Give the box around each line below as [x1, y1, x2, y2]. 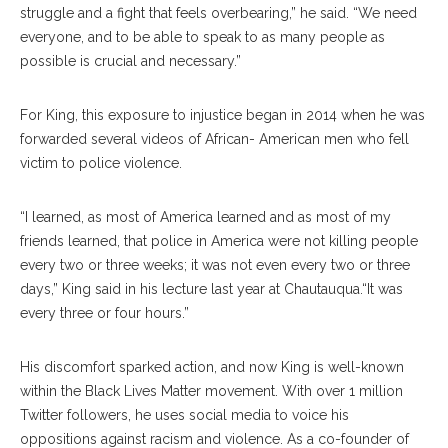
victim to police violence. [20, 155, 182, 171]
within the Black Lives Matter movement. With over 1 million [20, 383, 403, 399]
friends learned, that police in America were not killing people [20, 233, 418, 249]
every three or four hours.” [20, 305, 189, 321]
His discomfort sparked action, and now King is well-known [20, 359, 404, 375]
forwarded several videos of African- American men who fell [20, 131, 409, 147]
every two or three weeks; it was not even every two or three [20, 257, 410, 273]
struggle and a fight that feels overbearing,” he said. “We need [20, 5, 417, 21]
